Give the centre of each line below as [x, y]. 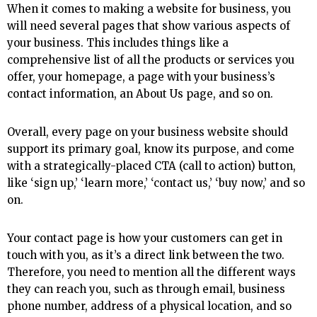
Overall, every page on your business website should [148, 132]
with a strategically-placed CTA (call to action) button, [151, 166]
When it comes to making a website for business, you [149, 9]
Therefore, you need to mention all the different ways [151, 272]
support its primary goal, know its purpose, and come [151, 149]
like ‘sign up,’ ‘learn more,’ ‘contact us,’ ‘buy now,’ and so [156, 183]
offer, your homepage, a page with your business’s [141, 77]
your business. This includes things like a [118, 43]
